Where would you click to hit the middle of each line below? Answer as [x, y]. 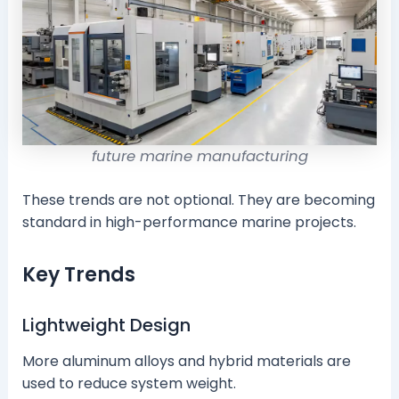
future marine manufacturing [199, 156]
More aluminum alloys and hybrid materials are [186, 361]
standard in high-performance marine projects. [189, 222]
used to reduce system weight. [129, 383]
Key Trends [78, 274]
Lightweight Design [106, 325]
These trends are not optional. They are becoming [198, 199]
